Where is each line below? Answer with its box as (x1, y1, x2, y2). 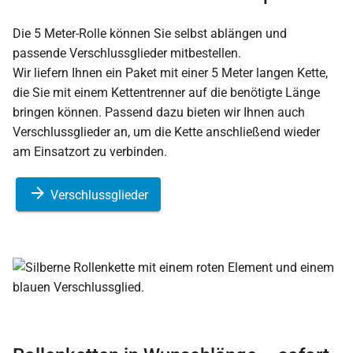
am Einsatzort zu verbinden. (13, 143, 167, 159)
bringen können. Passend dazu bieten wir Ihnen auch (13, 104, 305, 120)
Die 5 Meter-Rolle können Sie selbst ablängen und (13, 25, 287, 41)
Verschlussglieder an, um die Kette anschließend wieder (13, 124, 320, 139)
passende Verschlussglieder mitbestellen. (13, 45, 241, 61)
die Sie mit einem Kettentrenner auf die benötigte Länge (13, 84, 320, 100)
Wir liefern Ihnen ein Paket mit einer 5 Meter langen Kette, (13, 65, 328, 80)
